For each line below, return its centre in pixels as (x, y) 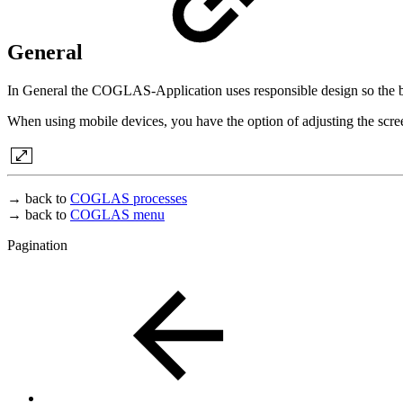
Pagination (37, 245)
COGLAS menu (117, 214)
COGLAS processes (129, 198)
